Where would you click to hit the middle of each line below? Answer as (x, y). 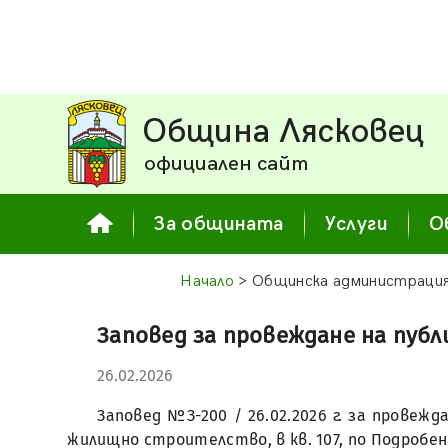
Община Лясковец (283, 132)
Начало (207, 281)
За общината (219, 224)
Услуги (356, 224)
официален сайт (226, 163)
